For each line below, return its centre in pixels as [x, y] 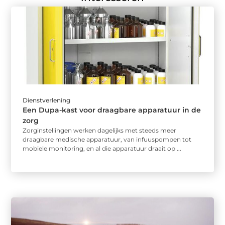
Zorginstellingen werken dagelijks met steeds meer [100, 131]
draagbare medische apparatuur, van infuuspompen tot [107, 140]
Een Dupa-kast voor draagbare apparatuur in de [112, 110]
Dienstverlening [47, 100]
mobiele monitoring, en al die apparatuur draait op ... [102, 149]
